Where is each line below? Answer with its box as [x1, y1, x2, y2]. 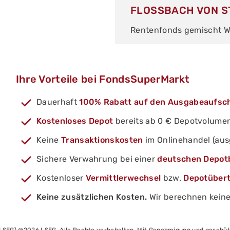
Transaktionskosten [61, 135, 143, 145]
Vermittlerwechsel [85, 173, 161, 183]
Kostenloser [36, 173, 86, 183]
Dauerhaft [36, 97, 80, 107]
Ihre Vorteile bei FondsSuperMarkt [15, 73, 190, 86]
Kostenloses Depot [36, 116, 113, 126]
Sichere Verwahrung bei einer [36, 154, 158, 164]
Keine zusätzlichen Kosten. [36, 192, 147, 202]
